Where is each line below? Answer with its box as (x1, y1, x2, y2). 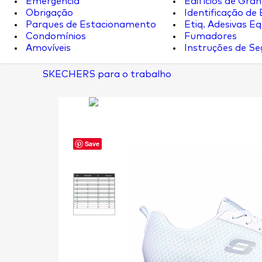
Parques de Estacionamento (23, 20, 156, 29)
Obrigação (23, 8, 73, 18)
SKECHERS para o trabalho (42, 70, 171, 79)
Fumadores (182, 32, 237, 41)
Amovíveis (23, 43, 71, 53)
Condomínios (23, 32, 86, 41)
